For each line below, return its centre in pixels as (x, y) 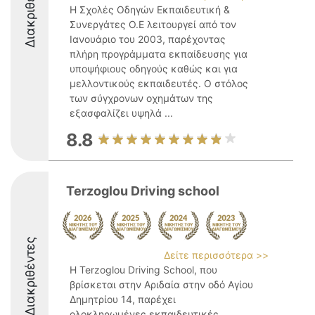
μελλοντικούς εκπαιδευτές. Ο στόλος (159, 83)
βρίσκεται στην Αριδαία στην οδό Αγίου (161, 284)
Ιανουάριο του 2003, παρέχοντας (148, 39)
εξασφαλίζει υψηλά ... (121, 113)
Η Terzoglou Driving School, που (143, 270)
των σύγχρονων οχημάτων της (141, 98)
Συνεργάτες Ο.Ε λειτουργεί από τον (153, 24)
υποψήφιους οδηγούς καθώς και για (154, 69)
